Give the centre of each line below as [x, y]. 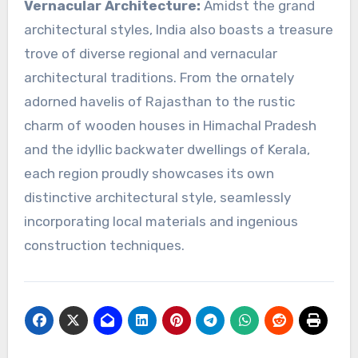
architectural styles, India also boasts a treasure [178, 30]
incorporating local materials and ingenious [161, 222]
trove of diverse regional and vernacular [150, 54]
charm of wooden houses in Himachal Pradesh [170, 126]
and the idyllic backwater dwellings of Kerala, [167, 150]
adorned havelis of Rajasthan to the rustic [159, 102]
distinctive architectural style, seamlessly [157, 198]
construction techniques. [104, 246]
